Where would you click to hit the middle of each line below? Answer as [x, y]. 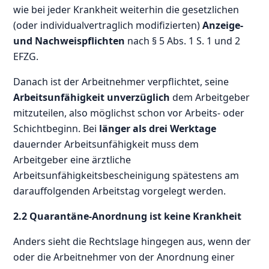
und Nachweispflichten [69, 41]
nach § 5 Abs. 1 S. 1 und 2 [183, 41]
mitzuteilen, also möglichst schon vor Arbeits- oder [129, 113]
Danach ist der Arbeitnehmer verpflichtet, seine [121, 81]
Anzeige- [223, 25]
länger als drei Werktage [158, 128]
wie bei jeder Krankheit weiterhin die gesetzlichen [126, 9]
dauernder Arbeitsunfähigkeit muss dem [106, 144]
